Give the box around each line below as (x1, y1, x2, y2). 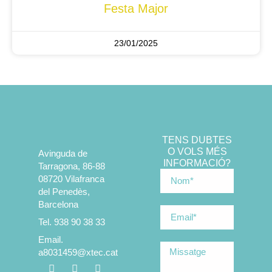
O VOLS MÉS (167, 146, 227, 157)
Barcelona (38, 199, 78, 209)
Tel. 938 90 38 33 (38, 216, 105, 227)
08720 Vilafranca (38, 173, 104, 184)
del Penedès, (38, 186, 90, 197)
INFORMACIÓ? (163, 157, 231, 168)
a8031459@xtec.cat (38, 246, 118, 257)
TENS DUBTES (162, 134, 233, 145)
